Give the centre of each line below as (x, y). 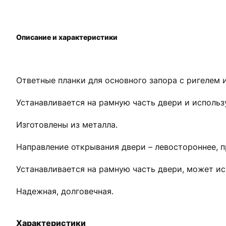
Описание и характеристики (67, 37)
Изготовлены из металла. (67, 125)
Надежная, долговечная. (65, 191)
